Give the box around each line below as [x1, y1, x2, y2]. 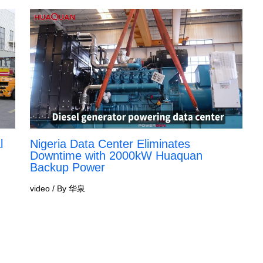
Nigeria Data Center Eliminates [29, 137, 190, 150]
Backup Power [29, 160, 105, 174]
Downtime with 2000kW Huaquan [29, 149, 203, 162]
